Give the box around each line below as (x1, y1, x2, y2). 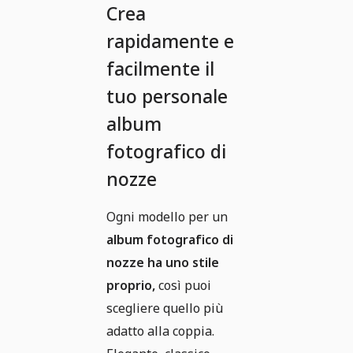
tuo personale (106, 84, 228, 110)
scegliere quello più (106, 299, 223, 318)
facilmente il (106, 56, 214, 82)
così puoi (155, 277, 211, 295)
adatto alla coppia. (106, 322, 214, 340)
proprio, (106, 277, 155, 295)
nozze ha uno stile (106, 254, 219, 272)
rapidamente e (106, 28, 234, 54)
